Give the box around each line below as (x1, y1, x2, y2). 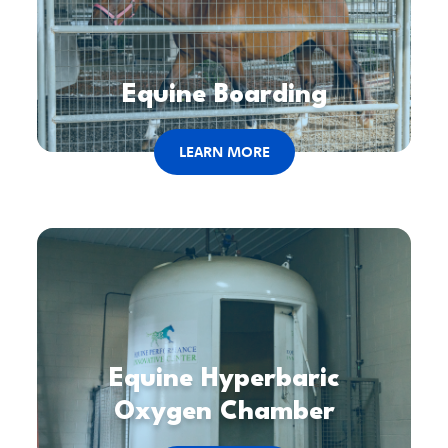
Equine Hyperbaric (109, 365, 339, 392)
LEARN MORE (178, 141, 270, 161)
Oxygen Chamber (113, 398, 335, 425)
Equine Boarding (121, 81, 327, 108)
